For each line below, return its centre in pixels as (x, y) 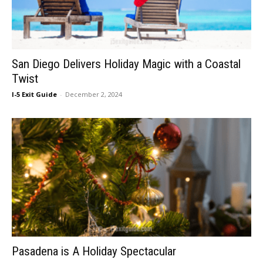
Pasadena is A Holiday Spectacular (94, 251)
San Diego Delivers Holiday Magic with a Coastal (126, 64)
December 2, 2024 (94, 95)
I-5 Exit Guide (34, 95)
